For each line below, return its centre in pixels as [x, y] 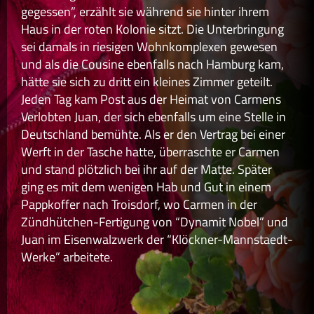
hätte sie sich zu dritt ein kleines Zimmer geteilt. [147, 81]
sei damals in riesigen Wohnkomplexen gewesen [149, 46]
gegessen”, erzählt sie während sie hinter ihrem [145, 11]
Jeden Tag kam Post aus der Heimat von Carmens [151, 99]
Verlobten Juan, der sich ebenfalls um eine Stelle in [153, 116]
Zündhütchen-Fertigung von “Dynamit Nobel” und [155, 221]
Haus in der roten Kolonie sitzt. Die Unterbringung [152, 29]
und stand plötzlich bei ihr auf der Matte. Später [146, 169]
